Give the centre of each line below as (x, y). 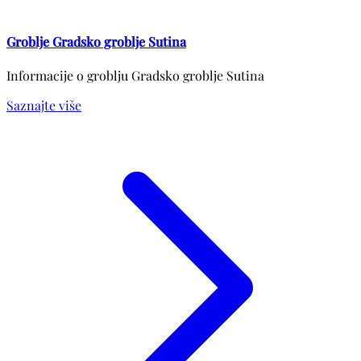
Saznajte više (44, 106)
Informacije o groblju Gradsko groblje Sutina (135, 76)
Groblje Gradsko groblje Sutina (96, 42)
